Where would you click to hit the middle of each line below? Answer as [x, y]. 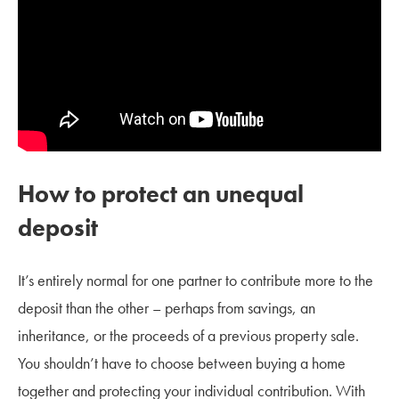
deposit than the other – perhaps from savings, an [167, 307]
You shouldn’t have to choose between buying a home [182, 362]
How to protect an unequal [161, 193]
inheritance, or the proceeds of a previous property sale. [188, 335]
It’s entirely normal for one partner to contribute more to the [195, 280]
